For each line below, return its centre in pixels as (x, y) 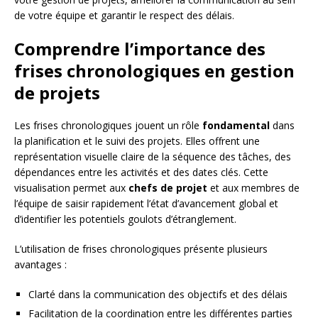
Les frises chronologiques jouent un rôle (108, 125)
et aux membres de (253, 187)
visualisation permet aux (71, 187)
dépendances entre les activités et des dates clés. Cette (141, 172)
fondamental (236, 125)
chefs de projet (168, 187)
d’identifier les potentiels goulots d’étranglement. (125, 219)
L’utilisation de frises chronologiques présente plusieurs (141, 248)
